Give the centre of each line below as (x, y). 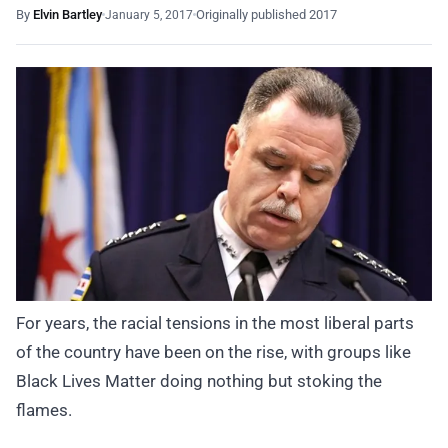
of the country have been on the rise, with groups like (213, 352)
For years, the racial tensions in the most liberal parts (215, 323)
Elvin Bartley (67, 14)
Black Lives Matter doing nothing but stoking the (199, 381)
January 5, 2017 (149, 14)
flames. (44, 410)
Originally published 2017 (266, 14)
